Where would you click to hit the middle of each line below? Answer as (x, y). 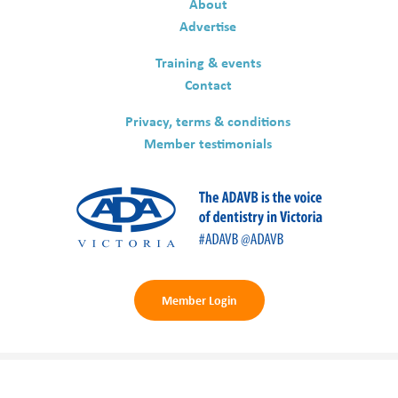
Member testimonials (208, 143)
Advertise (208, 25)
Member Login (199, 299)
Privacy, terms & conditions (208, 120)
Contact (208, 84)
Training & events (208, 62)
